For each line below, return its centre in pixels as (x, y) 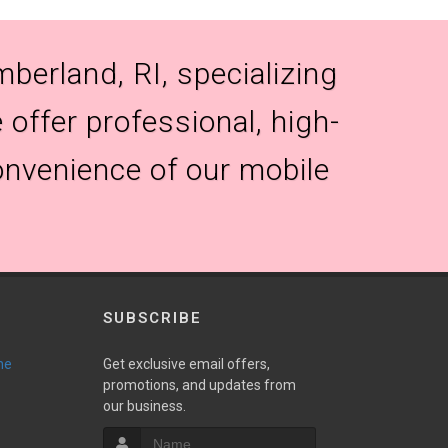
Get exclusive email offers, (186, 364)
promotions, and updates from (199, 385)
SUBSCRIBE (152, 318)
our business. (144, 406)
